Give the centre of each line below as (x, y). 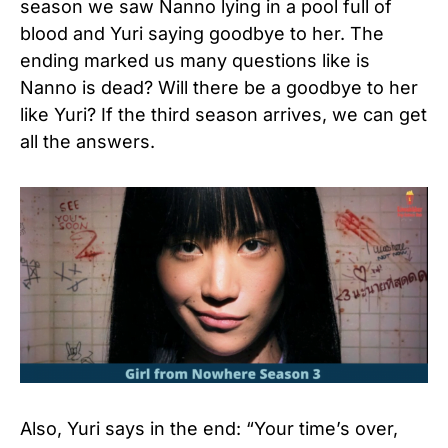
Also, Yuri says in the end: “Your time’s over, (209, 428)
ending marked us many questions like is (195, 60)
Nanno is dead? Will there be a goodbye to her (219, 87)
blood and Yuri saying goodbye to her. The (202, 33)
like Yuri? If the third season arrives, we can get (223, 114)
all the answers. (87, 141)
